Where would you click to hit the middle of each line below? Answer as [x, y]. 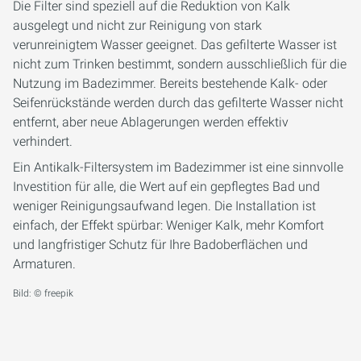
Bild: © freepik [43, 294]
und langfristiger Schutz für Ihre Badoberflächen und [160, 245]
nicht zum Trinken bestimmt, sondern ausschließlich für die [180, 64]
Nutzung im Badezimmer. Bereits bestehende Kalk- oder [170, 84]
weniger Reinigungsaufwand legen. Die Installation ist [164, 206]
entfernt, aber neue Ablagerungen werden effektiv [151, 122]
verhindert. [43, 142]
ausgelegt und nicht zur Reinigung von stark [137, 26]
